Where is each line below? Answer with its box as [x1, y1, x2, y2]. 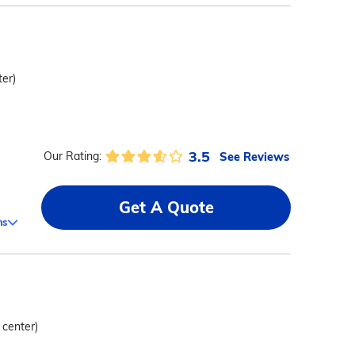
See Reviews [219, 148, 289, 164]
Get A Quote [118, 197, 214, 217]
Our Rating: [43, 149, 101, 163]
